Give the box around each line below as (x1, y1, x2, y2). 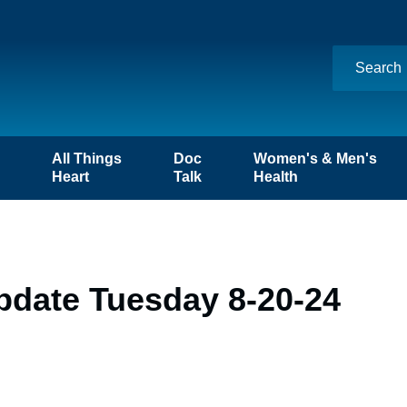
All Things (51, 151, 122, 166)
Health (253, 169, 299, 184)
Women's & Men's (253, 151, 378, 166)
